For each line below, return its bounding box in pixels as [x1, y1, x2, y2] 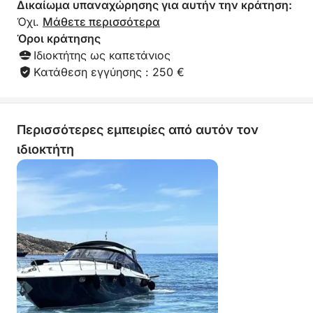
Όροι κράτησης [17, 31, 101, 45]
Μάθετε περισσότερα [43, 15, 160, 29]
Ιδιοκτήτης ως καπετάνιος [34, 48, 170, 62]
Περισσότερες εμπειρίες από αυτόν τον [17, 122, 259, 137]
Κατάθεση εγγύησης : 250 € [34, 65, 184, 79]
